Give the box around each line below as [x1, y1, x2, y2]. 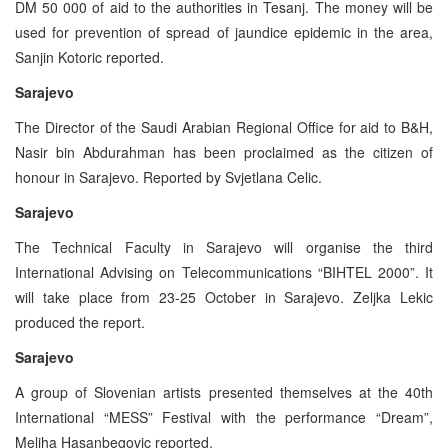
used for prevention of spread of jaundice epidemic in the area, [15, 21, 433, 42]
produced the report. [15, 311, 145, 332]
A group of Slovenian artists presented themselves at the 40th [15, 381, 433, 402]
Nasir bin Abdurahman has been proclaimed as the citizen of [15, 141, 433, 162]
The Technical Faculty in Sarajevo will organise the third [15, 236, 433, 257]
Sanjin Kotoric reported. [15, 46, 164, 67]
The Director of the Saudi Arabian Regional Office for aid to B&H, [15, 116, 433, 137]
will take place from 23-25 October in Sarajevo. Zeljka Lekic [15, 286, 433, 307]
